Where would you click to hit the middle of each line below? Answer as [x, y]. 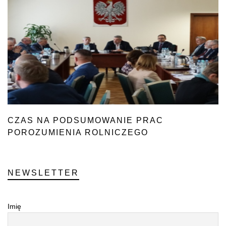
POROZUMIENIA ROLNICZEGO [78, 132]
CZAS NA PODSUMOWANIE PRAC [86, 120]
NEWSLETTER [43, 173]
